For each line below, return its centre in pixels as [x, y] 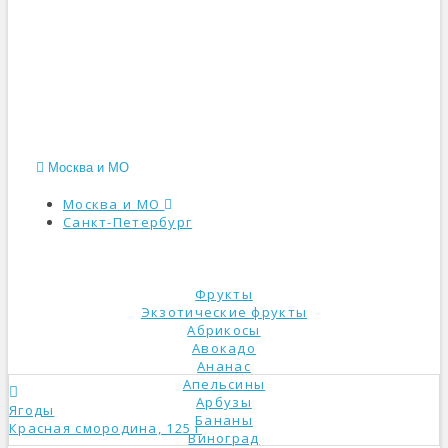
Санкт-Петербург [128, 222]
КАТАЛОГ [55, 252]
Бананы [224, 420]
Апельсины [224, 384]
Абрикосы [224, 330]
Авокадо [224, 348]
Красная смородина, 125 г [105, 428]
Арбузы [224, 402]
